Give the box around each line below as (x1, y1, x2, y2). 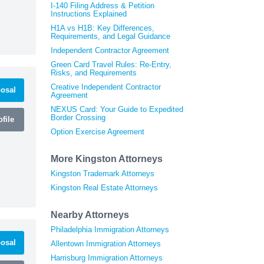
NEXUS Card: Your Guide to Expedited (51, 104, 183, 114)
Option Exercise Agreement (51, 127, 144, 136)
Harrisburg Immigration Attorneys (51, 253, 163, 262)
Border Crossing (51, 113, 105, 122)
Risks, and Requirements (51, 68, 137, 77)
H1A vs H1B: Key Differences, (51, 23, 154, 32)
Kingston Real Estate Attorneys (51, 183, 158, 192)
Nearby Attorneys (51, 209, 129, 220)
